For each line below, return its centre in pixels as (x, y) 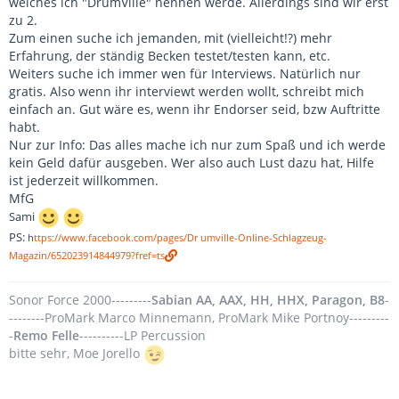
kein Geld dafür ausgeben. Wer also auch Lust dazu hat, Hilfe (191, 163)
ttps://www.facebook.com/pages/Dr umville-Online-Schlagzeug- (180, 238)
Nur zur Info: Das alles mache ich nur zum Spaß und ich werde (197, 145)
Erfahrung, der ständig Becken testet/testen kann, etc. (170, 56)
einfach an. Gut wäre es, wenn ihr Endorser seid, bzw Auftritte (195, 109)
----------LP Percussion (142, 335)
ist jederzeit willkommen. (84, 180)
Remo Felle (46, 335)
